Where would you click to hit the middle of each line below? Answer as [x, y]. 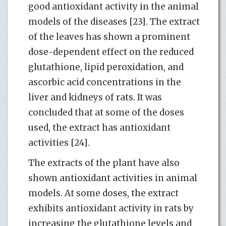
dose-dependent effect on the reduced [111, 52]
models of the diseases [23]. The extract [114, 21]
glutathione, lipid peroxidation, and [106, 67]
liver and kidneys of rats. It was [95, 97]
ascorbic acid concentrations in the [105, 82]
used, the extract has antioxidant [99, 127]
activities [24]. [59, 143]
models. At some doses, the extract [103, 193]
